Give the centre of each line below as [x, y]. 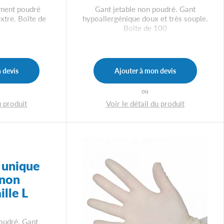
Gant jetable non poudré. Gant [145, 9]
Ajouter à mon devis [145, 71]
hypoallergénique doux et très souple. [145, 18]
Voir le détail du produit [145, 103]
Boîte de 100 [145, 28]
